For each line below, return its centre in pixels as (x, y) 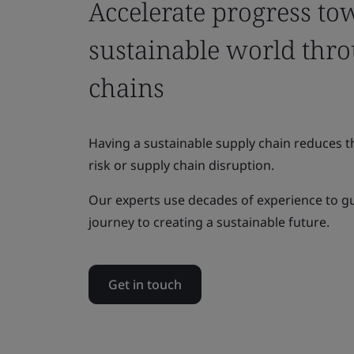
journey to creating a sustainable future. (209, 222)
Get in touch (145, 284)
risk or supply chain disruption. (181, 165)
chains (126, 87)
